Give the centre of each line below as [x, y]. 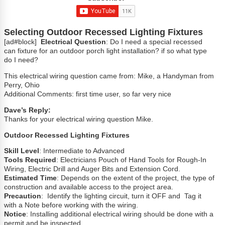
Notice [15, 214]
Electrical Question [74, 42]
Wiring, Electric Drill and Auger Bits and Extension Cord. [92, 169]
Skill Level [22, 151]
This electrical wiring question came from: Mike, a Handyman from [109, 76]
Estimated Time [31, 178]
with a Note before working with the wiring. [71, 205]
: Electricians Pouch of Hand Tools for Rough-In [132, 160]
